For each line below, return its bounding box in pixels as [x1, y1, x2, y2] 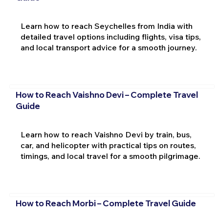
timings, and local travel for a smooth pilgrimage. [20, 151, 200, 161]
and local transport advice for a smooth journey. [20, 42, 197, 52]
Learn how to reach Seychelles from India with [20, 21, 193, 31]
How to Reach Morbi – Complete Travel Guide [15, 198, 196, 209]
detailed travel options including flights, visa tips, [20, 31, 201, 42]
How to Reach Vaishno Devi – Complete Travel [15, 89, 198, 100]
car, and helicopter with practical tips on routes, [20, 140, 196, 150]
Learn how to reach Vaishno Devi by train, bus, [20, 129, 192, 139]
